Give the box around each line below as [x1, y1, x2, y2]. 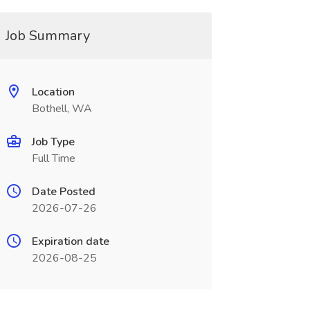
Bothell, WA [31, 101, 92, 116]
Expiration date [31, 234, 109, 249]
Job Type [31, 134, 75, 149]
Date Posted [31, 184, 95, 199]
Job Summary [5, 26, 90, 45]
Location [31, 84, 75, 100]
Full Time [31, 151, 75, 166]
